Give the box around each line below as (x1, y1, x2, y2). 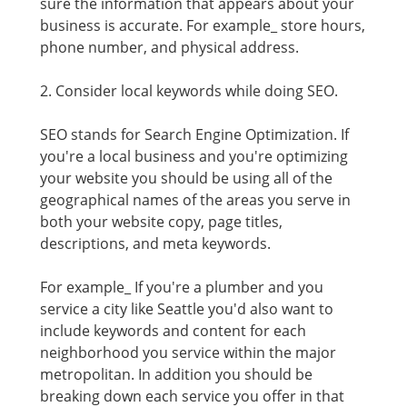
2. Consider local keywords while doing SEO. (40, 81, 338, 101)
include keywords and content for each (40, 321, 306, 341)
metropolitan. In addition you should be (40, 364, 313, 384)
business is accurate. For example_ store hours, (40, 15, 365, 35)
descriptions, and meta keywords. (40, 233, 271, 253)
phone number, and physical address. (40, 37, 299, 57)
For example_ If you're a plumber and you (40, 277, 323, 297)
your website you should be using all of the (40, 168, 333, 188)
